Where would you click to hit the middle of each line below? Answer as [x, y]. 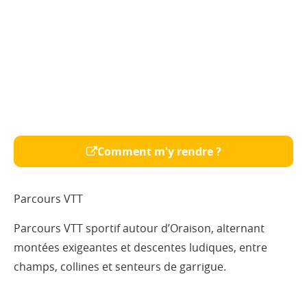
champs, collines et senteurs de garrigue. [120, 266]
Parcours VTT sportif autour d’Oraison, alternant [139, 228]
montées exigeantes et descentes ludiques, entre [140, 247]
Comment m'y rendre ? [159, 151]
